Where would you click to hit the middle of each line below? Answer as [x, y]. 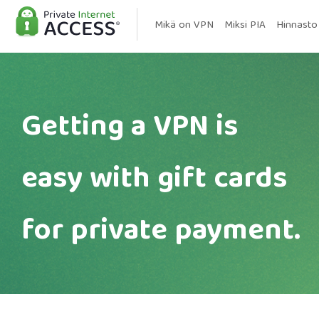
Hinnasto [297, 26]
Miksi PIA [245, 26]
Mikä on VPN [184, 26]
